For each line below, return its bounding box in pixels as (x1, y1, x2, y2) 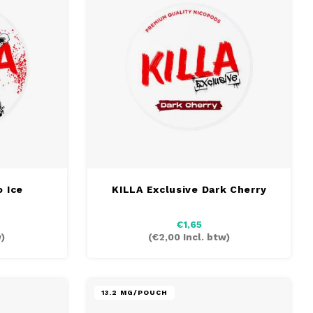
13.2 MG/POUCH (101, 288, 168, 296)
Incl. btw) (180, 231, 231, 242)
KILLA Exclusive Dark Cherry (112, 183, 267, 195)
